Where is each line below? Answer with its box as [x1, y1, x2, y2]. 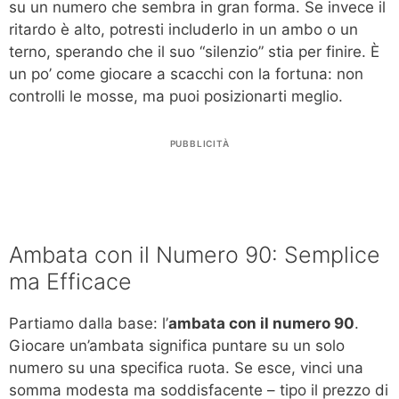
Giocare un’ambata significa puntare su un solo [9, 336, 345, 354]
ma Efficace [9, 267, 132, 295]
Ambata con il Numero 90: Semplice [9, 240, 380, 268]
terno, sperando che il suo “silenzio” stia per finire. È [9, 43, 379, 61]
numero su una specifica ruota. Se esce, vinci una [9, 358, 363, 377]
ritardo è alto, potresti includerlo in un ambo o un [9, 20, 358, 39]
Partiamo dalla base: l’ [9, 313, 168, 332]
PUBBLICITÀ [169, 137, 230, 149]
